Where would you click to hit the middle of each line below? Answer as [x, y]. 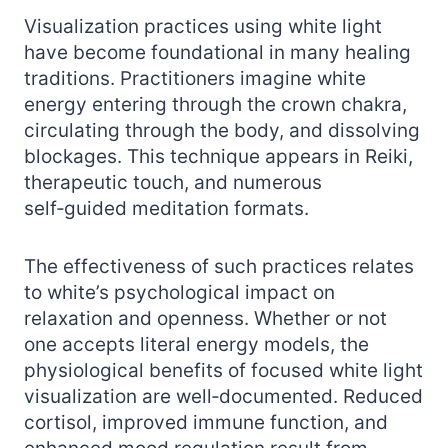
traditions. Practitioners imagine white [195, 78]
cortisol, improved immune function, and [206, 422]
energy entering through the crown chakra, [215, 104]
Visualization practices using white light [203, 26]
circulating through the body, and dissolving [222, 130]
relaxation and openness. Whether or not [205, 318]
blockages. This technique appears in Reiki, [218, 156]
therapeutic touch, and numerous [173, 182]
